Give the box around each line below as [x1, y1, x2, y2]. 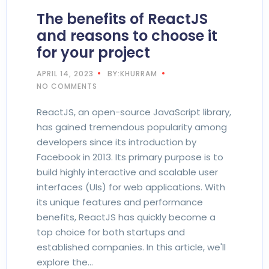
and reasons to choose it [37, 25, 217, 46]
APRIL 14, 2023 [37, 68, 94, 79]
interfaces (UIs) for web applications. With [37, 180, 225, 193]
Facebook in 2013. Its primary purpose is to [37, 150, 223, 163]
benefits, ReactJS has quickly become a [37, 210, 216, 223]
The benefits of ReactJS [37, 8, 208, 29]
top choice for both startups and [37, 225, 185, 238]
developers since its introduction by [37, 135, 196, 148]
